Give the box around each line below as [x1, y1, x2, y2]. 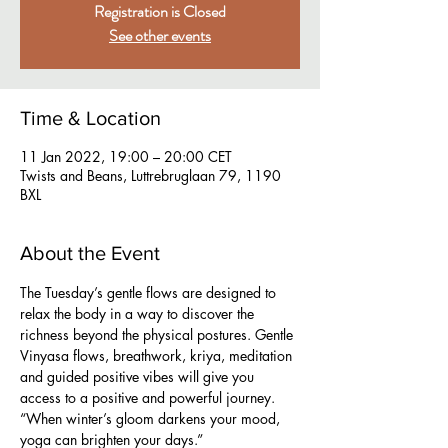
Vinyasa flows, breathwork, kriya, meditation [20, 346, 296, 365]
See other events [109, 24, 211, 47]
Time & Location [20, 107, 161, 129]
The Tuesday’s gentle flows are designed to [20, 283, 280, 302]
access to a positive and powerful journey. [20, 388, 275, 407]
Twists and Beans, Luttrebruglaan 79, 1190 [20, 166, 281, 185]
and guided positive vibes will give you [20, 367, 258, 386]
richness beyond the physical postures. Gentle [20, 325, 297, 344]
